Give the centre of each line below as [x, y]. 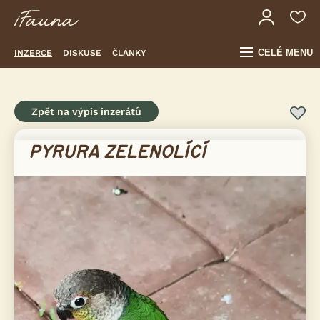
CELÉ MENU [285, 52]
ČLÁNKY [129, 52]
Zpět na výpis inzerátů [86, 111]
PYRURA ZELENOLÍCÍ [117, 152]
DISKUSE [82, 52]
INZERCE [33, 52]
